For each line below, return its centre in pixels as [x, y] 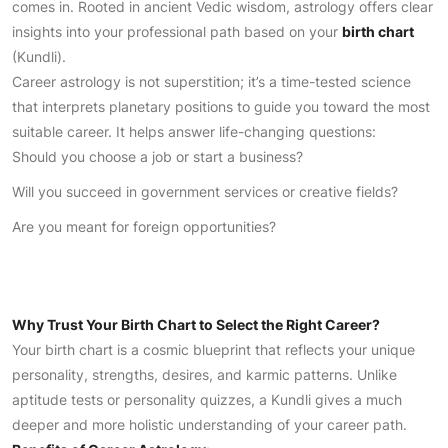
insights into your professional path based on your [177, 31]
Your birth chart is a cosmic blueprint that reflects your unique [213, 349]
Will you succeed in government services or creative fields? [205, 191]
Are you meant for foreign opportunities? [144, 226]
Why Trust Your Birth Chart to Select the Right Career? [196, 324]
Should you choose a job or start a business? [157, 156]
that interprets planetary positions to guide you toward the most [221, 106]
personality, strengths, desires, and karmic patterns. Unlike [204, 374]
